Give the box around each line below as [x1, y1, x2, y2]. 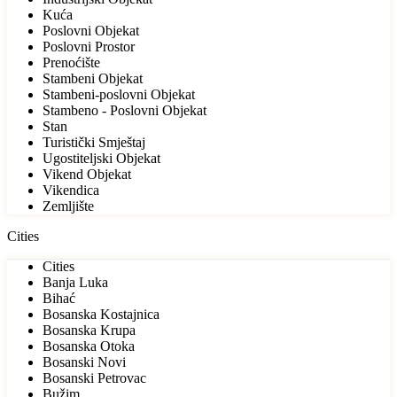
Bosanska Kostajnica [43, 306, 160, 322]
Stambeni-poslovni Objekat [43, 86, 195, 102]
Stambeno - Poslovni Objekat [43, 102, 206, 118]
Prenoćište [43, 54, 100, 70]
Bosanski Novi [43, 354, 126, 370]
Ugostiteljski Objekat [43, 150, 160, 166]
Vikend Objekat [43, 166, 131, 182]
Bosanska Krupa [43, 322, 136, 338]
